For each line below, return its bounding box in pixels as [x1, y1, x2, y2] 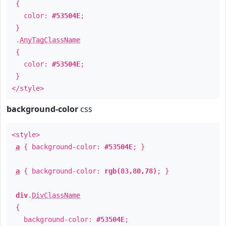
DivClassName [32, 191, 80, 199]
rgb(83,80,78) [104, 167, 157, 175]
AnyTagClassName [20, 36, 80, 44]
